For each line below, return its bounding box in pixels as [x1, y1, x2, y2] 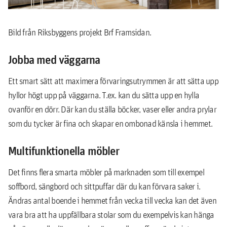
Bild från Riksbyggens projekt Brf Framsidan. [8, 26, 151, 38]
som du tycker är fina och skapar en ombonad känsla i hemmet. [8, 118, 214, 129]
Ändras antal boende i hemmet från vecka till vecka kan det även [8, 195, 216, 206]
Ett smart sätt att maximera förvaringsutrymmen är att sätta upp [8, 75, 218, 87]
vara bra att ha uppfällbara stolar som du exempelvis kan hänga [8, 209, 214, 220]
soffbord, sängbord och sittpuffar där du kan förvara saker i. [8, 180, 201, 192]
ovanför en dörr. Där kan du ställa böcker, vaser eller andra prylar [8, 103, 216, 115]
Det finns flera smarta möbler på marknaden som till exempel [8, 166, 204, 178]
